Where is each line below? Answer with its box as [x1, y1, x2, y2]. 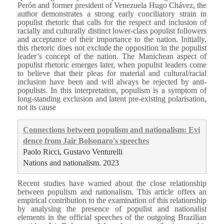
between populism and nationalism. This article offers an [17, 187, 206, 196]
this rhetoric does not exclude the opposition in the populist [17, 43, 206, 52]
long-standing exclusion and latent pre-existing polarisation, [17, 94, 206, 103]
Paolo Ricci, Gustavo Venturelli [22, 147, 122, 156]
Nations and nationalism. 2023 [22, 158, 119, 167]
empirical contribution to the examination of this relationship [17, 195, 206, 204]
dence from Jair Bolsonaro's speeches [22, 136, 149, 145]
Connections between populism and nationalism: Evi [22, 125, 200, 134]
